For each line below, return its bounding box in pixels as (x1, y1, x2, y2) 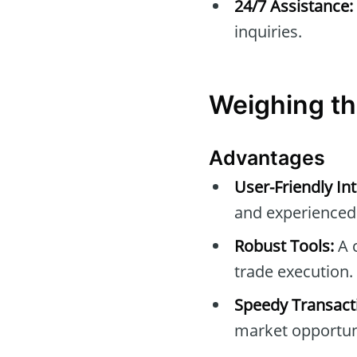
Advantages (209, 145, 325, 170)
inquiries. (234, 20, 302, 42)
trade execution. (234, 260, 353, 282)
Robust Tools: (234, 234, 334, 257)
